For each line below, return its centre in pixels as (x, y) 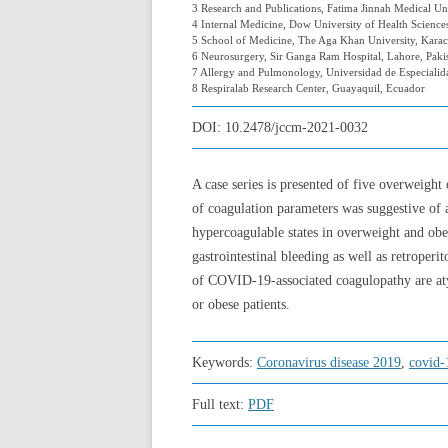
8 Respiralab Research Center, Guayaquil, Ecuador (308, 88)
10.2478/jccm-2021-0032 (296, 127)
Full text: (220, 404)
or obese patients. (241, 304)
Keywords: (224, 362)
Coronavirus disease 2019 (329, 362)
